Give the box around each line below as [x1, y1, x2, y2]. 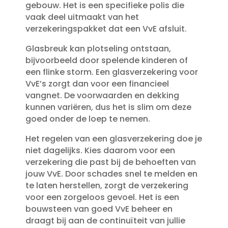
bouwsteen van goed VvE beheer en [25, 203, 173, 215]
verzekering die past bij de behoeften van [25, 156, 196, 168]
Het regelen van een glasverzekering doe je [25, 133, 202, 145]
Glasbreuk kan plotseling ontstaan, [25, 43, 171, 55]
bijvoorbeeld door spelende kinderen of [25, 54, 188, 67]
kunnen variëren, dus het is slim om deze [25, 101, 191, 113]
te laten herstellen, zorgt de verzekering [25, 180, 188, 192]
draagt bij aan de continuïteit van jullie [25, 215, 185, 227]
